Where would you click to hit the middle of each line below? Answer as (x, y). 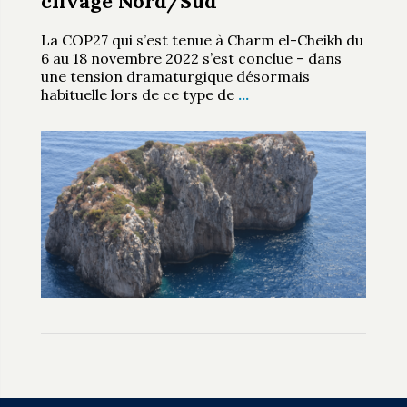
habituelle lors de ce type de (139, 94)
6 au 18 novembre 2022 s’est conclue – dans (191, 58)
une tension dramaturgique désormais (175, 76)
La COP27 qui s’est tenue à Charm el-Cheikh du (202, 40)
